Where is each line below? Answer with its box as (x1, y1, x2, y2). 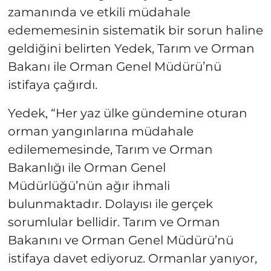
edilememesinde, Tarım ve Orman (7, 142, 213, 157)
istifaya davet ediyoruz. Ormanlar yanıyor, (7, 251, 257, 266)
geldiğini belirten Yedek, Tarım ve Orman (7, 41, 255, 56)
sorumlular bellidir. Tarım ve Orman (7, 215, 220, 230)
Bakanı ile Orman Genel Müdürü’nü (7, 59, 221, 74)
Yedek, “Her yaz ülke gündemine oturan (7, 106, 247, 121)
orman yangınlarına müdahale (7, 124, 194, 139)
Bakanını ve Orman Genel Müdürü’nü (7, 233, 233, 248)
